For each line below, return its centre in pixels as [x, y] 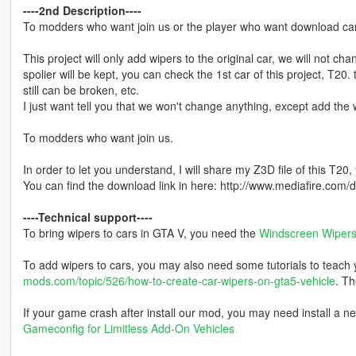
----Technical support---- [87, 217]
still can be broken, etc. [81, 90]
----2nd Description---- [82, 11]
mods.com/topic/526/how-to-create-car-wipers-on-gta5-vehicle [179, 281]
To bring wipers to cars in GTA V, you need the [141, 233]
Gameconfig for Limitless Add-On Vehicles [128, 329]
